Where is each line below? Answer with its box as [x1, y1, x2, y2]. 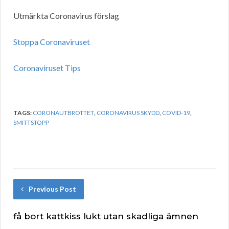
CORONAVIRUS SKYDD [97, 109, 159, 117]
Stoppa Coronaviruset [13, 37, 90, 47]
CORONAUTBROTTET [33, 109, 94, 117]
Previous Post [29, 185, 76, 194]
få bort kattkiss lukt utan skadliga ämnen [13, 211, 198, 222]
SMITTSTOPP [13, 119, 49, 127]
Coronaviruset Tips [13, 63, 81, 73]
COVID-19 [162, 109, 190, 117]
